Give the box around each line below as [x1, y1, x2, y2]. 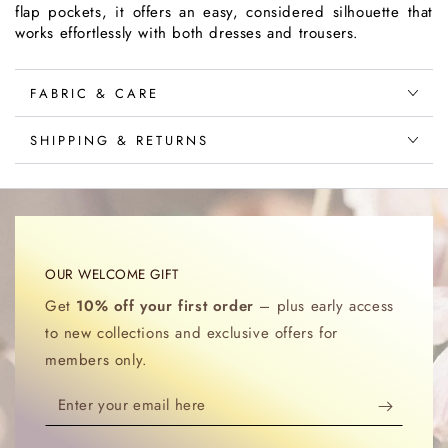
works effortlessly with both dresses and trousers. [15, 22, 360, 44]
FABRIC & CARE [30, 83, 159, 103]
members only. [45, 349, 148, 371]
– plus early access [253, 295, 394, 317]
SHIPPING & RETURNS [30, 130, 209, 150]
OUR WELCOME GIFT [45, 265, 179, 284]
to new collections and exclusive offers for [45, 322, 338, 344]
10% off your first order [76, 295, 254, 317]
